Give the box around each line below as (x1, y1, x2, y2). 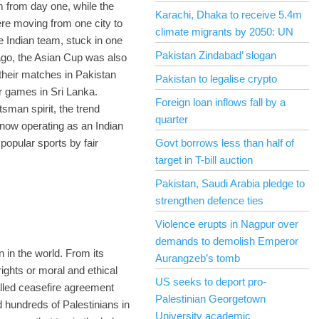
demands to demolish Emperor (155, 235, 298, 247)
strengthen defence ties (155, 194, 263, 206)
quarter (155, 113, 188, 125)
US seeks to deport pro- (155, 276, 266, 288)
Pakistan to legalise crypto (155, 73, 277, 85)
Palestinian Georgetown (155, 293, 266, 305)
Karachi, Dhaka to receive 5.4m (155, 9, 302, 21)
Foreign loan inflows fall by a (155, 96, 286, 108)
